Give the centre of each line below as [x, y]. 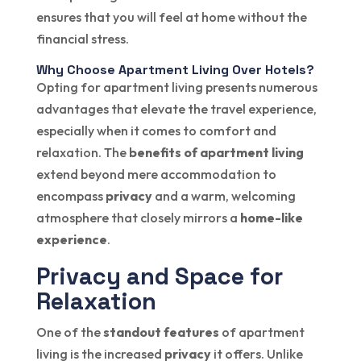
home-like [271, 217]
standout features [161, 332]
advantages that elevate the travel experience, [176, 108]
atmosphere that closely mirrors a [138, 217]
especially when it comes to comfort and [156, 130]
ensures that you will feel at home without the [171, 17]
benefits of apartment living [216, 152]
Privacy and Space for [159, 276]
